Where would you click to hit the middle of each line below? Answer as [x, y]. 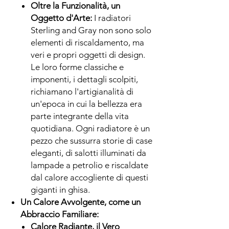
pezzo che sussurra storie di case [91, 140]
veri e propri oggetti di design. [88, 54]
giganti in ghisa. [60, 189]
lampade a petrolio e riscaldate [89, 165]
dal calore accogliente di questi [89, 177]
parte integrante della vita [80, 116]
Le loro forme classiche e [77, 67]
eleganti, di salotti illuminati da [88, 153]
